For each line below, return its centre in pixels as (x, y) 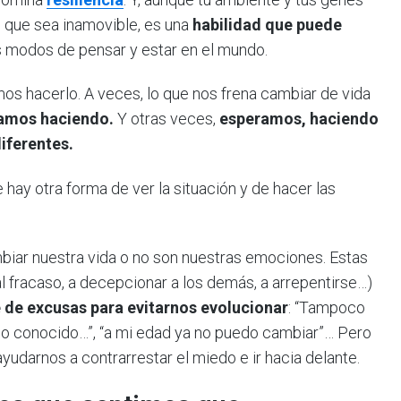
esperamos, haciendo (297, 119)
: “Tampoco (327, 308)
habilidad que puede (267, 24)
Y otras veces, (165, 119)
